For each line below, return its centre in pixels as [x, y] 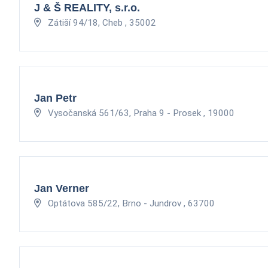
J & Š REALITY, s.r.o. [87, 7]
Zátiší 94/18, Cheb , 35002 [101, 22]
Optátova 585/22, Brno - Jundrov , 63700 [130, 203]
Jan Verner [62, 188]
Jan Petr [55, 98]
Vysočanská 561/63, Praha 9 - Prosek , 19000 [140, 113]
